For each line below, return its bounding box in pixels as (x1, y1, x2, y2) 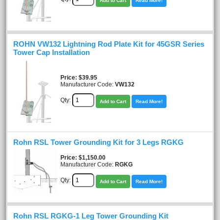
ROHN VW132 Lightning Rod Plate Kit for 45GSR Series (13, 40, 204, 48)
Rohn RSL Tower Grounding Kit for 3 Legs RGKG (13, 138, 184, 146)
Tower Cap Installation (13, 48, 90, 56)
